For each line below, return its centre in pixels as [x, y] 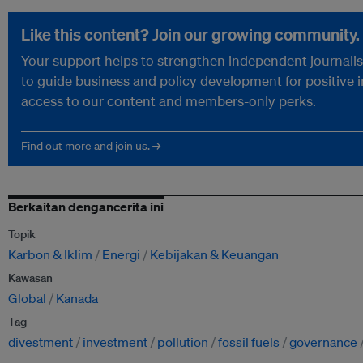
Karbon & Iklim [50, 255]
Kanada [77, 299]
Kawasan [30, 278]
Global [27, 299]
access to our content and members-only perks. [169, 101]
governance [323, 342]
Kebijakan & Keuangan [214, 255]
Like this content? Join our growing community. [190, 35]
